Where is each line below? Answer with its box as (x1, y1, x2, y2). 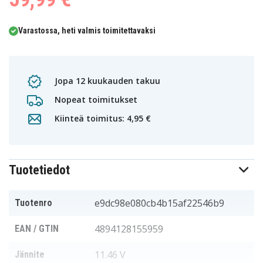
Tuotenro (15, 197, 52, 209)
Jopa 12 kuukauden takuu (52, 75, 160, 86)
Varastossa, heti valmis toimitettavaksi (18, 26, 156, 36)
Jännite (15, 249, 45, 261)
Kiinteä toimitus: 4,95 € (52, 112, 151, 124)
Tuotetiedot (9, 163, 70, 178)
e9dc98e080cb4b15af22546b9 (95, 197, 224, 210)
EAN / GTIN (15, 223, 59, 235)
